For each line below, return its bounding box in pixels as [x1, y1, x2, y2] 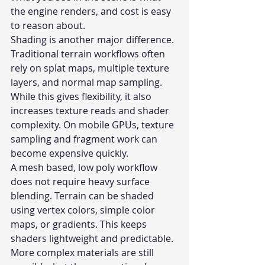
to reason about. [11, 19, 85, 33]
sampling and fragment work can [11, 132, 160, 146]
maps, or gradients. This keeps [11, 218, 149, 231]
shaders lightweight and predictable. [11, 232, 176, 245]
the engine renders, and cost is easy [11, 5, 173, 18]
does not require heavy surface [11, 175, 152, 189]
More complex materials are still [11, 246, 156, 260]
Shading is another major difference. [11, 33, 176, 47]
